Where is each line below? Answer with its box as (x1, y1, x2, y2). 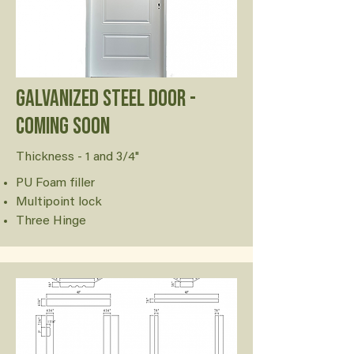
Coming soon (16, 113, 110, 141)
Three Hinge (16, 215, 86, 228)
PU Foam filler (16, 177, 95, 190)
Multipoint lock (16, 196, 102, 209)
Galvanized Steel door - (16, 85, 196, 113)
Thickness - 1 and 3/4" (16, 151, 139, 164)
